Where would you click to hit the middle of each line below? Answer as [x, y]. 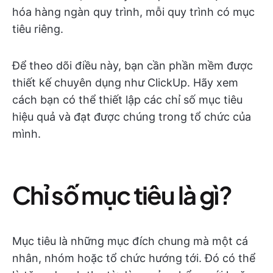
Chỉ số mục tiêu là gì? [122, 195]
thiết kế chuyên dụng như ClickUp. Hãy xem [125, 83]
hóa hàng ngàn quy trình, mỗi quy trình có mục [133, 12]
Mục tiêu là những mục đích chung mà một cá [130, 241]
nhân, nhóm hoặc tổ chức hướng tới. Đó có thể [134, 258]
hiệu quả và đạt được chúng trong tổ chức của [132, 117]
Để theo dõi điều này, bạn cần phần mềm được [133, 66]
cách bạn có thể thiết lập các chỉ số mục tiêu [127, 100]
